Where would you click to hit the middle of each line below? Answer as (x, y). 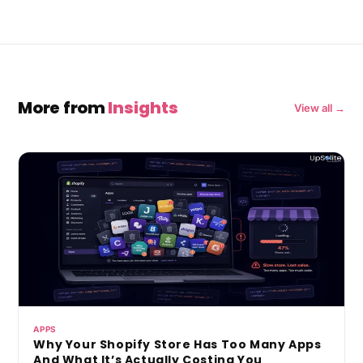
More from (63, 107)
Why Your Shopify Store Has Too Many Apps (177, 344)
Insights (143, 107)
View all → (319, 107)
